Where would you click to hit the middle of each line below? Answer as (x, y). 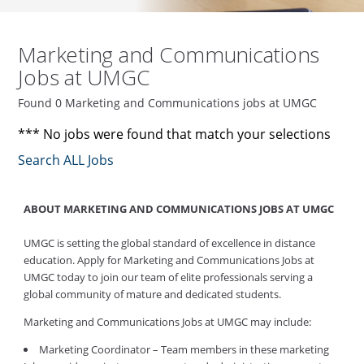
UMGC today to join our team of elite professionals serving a (168, 277)
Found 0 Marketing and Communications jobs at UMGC (168, 103)
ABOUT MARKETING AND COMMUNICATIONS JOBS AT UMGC (178, 209)
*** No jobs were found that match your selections (175, 134)
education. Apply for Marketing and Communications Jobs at (169, 260)
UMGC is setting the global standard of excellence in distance (169, 243)
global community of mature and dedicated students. (152, 295)
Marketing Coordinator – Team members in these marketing (184, 350)
